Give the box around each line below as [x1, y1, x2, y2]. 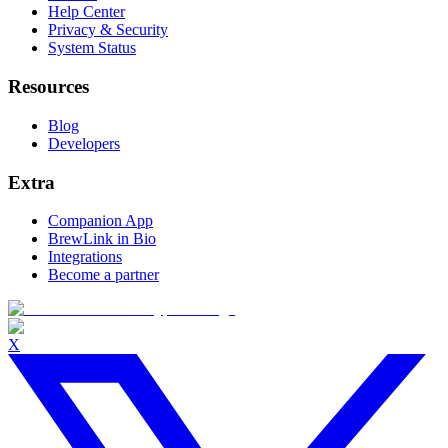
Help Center [48, 3, 125, 21]
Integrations [48, 248, 122, 266]
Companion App [48, 212, 153, 230]
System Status [48, 39, 136, 57]
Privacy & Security [48, 21, 168, 39]
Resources [8, 76, 89, 98]
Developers [48, 134, 120, 152]
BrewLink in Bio [48, 230, 156, 248]
